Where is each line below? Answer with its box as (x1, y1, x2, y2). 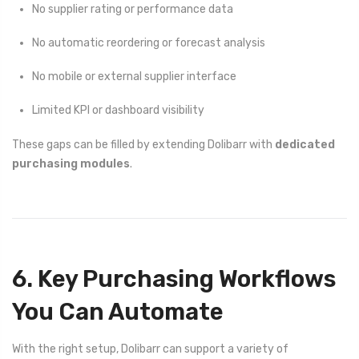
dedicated (275, 137, 335, 151)
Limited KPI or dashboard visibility (32, 103, 204, 118)
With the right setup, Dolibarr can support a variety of (12, 342, 288, 357)
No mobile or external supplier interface (32, 70, 236, 84)
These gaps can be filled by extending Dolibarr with (12, 137, 275, 151)
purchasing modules (12, 156, 130, 171)
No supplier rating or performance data (32, 2, 233, 16)
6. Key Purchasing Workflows (12, 264, 336, 292)
